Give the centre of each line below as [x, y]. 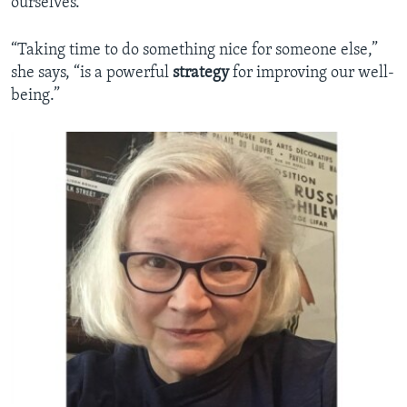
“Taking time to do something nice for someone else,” [194, 51]
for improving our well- [312, 74]
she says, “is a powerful [92, 74]
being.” [35, 96]
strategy [201, 74]
